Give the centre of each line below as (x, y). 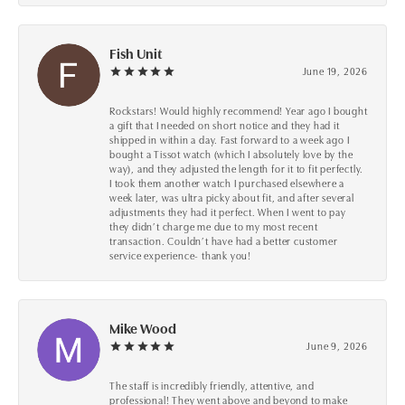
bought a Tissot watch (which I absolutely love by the (231, 154)
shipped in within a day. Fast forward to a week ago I (230, 140)
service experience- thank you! (181, 255)
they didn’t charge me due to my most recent (214, 226)
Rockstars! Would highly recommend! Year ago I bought (239, 111)
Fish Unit (136, 53)
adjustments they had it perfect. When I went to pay (228, 212)
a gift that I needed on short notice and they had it (225, 125)
